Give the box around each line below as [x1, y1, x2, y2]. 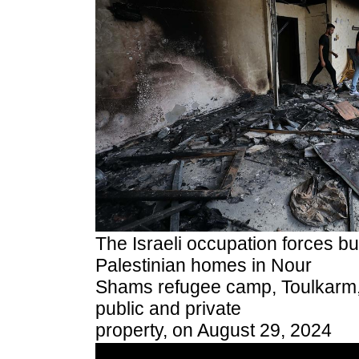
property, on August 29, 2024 [95, 320, 332, 341]
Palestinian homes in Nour [95, 255, 312, 276]
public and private [95, 298, 241, 319]
